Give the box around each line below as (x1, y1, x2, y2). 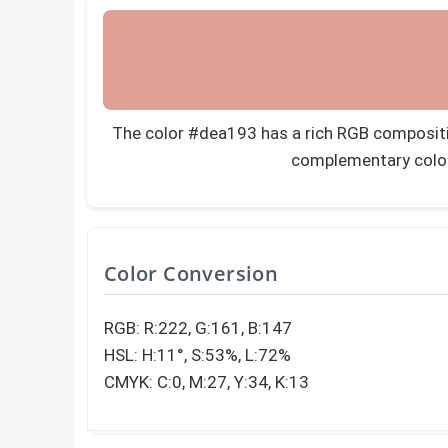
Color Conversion (103, 260, 279, 287)
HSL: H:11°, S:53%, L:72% (103, 345, 291, 365)
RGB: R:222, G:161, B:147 (103, 318, 292, 338)
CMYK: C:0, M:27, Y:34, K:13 (103, 372, 309, 392)
